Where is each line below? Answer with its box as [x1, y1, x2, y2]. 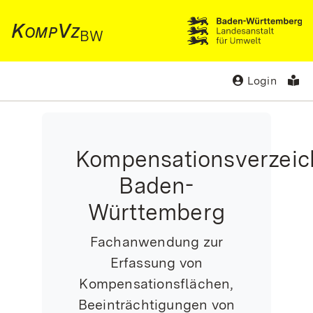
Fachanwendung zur [89, 233, 224, 250]
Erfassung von [110, 254, 203, 271]
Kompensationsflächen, [79, 275, 234, 292]
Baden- [119, 172, 194, 199]
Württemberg [87, 198, 226, 226]
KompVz [11, 19, 80, 43]
